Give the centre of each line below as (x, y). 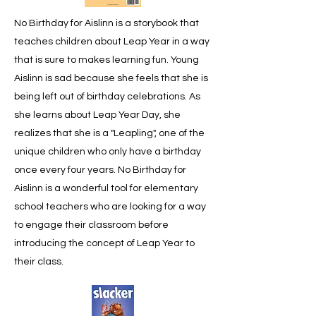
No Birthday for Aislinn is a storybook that (107, 23)
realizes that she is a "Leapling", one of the (109, 133)
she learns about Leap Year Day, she (97, 115)
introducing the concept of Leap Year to (104, 243)
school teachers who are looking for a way (110, 207)
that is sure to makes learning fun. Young (107, 60)
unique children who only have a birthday (108, 152)
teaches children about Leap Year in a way (112, 42)
